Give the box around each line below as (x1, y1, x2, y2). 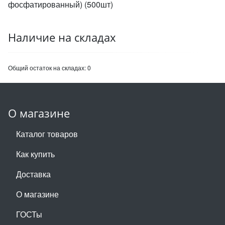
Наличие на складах (8, 30, 116, 45)
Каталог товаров (16, 128, 78, 140)
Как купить (16, 148, 55, 160)
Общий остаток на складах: (8, 63, 87, 72)
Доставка (16, 168, 51, 180)
